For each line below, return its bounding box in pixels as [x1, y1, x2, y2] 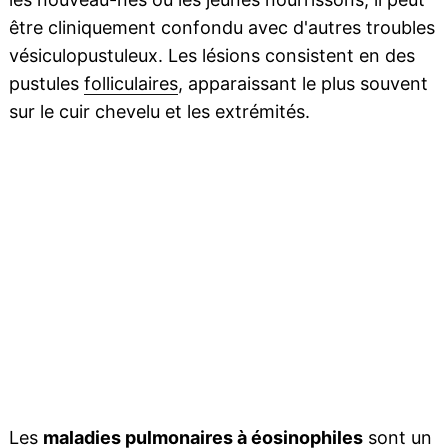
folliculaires [83, 73, 178, 95]
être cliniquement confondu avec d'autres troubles [8, 17, 435, 39]
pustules [8, 73, 84, 95]
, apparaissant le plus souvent [177, 73, 428, 95]
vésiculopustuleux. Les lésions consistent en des [8, 45, 415, 67]
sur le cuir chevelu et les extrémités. [8, 101, 310, 123]
